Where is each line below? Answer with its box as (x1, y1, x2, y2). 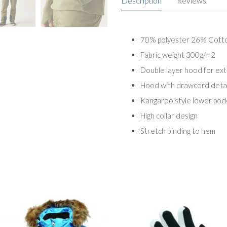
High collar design (140, 110, 198, 120)
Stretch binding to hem (140, 126, 215, 135)
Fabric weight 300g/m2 (140, 50, 215, 59)
